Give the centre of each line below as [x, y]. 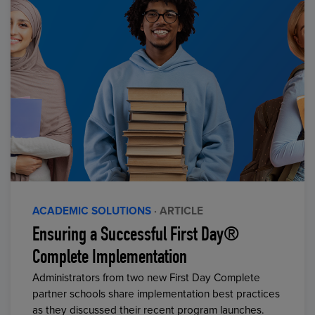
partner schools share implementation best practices [156, 294]
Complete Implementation [110, 258]
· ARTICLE [179, 212]
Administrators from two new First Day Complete [147, 278]
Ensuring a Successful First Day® [136, 236]
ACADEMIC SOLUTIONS [92, 212]
